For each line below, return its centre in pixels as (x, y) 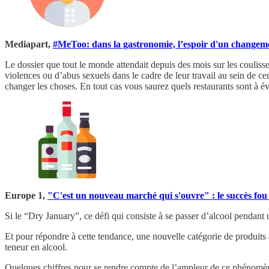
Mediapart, (29, 44)
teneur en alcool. (36, 247)
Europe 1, (26, 195)
